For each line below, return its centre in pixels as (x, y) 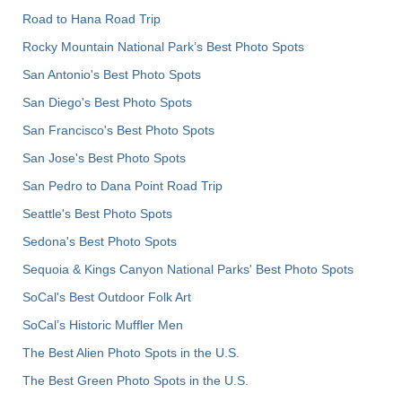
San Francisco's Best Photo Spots (118, 131)
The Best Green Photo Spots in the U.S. (135, 381)
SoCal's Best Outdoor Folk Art (107, 297)
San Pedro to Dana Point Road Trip (122, 186)
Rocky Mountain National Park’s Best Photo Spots (163, 47)
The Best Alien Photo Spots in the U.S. (131, 353)
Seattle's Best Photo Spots (97, 214)
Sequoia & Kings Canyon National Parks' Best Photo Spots (188, 270)
